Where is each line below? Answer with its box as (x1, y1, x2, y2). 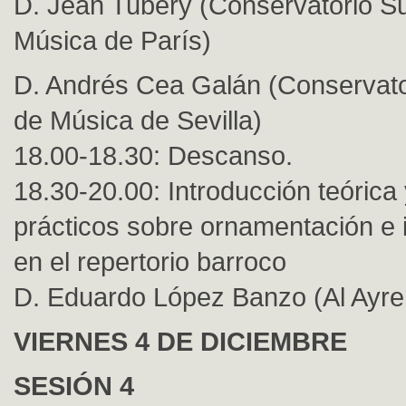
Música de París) (14, 25, 211, 55)
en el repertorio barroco (14, 246, 286, 276)
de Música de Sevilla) (14, 105, 262, 135)
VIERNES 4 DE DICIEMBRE (14, 326, 347, 356)
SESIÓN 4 (14, 371, 134, 401)
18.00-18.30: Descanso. (14, 140, 293, 170)
